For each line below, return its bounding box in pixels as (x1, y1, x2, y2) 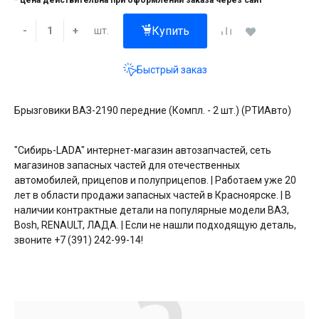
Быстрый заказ (137, 64, 207, 76)
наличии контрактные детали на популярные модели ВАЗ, (14, 204, 289, 216)
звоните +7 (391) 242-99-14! (14, 234, 143, 246)
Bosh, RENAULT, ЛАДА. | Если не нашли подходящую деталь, (14, 219, 296, 231)
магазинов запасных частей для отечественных (14, 159, 240, 171)
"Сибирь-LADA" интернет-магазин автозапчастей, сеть (14, 144, 271, 156)
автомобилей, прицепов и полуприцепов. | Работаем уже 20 (14, 174, 296, 186)
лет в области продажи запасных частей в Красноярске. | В (14, 189, 291, 201)
